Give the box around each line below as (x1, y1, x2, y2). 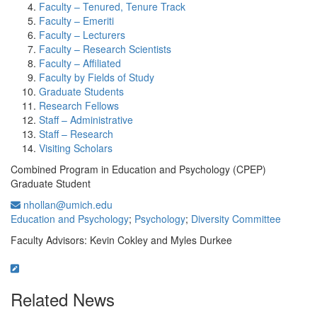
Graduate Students (39, 84, 124, 98)
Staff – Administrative (39, 113, 133, 127)
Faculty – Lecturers (39, 28, 125, 42)
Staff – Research (39, 127, 113, 141)
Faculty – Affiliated (39, 56, 121, 70)
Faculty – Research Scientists (39, 42, 171, 56)
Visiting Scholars (39, 141, 113, 155)
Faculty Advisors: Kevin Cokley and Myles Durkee (11, 233, 232, 247)
